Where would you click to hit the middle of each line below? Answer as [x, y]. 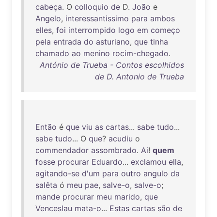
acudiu [121, 139]
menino [97, 53]
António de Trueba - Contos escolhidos [112, 65]
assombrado [114, 150]
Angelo [48, 18]
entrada [67, 42]
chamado [52, 53]
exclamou [148, 162]
